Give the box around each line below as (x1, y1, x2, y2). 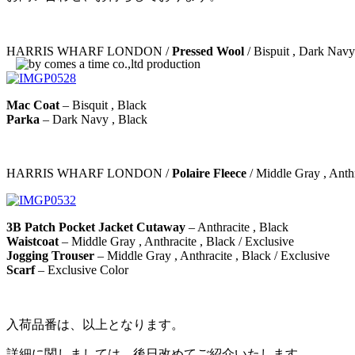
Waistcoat (6, 234, 59, 248)
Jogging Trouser (6, 248, 94, 262)
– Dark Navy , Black (40, 112, 147, 126)
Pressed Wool (172, 44, 244, 58)
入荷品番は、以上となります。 (6, 317, 184, 331)
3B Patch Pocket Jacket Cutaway (6, 219, 185, 234)
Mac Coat (6, 97, 59, 112)
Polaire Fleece (172, 166, 246, 180)
